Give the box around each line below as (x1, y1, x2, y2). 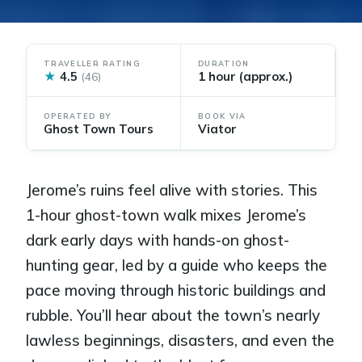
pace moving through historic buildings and (26, 280, 326, 301)
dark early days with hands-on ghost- (26, 230, 290, 250)
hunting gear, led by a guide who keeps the (26, 255, 328, 276)
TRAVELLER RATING (44, 58, 141, 68)
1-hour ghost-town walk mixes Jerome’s (26, 205, 307, 225)
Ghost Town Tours (44, 121, 154, 137)
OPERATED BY (44, 112, 112, 121)
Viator (198, 121, 237, 137)
